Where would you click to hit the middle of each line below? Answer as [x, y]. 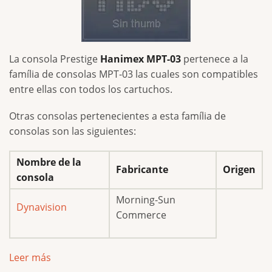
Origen [239, 169]
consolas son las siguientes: [73, 131]
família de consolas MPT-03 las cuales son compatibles [134, 74]
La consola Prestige [55, 59]
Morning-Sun [146, 199]
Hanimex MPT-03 [142, 59]
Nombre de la [49, 162]
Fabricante [142, 169]
